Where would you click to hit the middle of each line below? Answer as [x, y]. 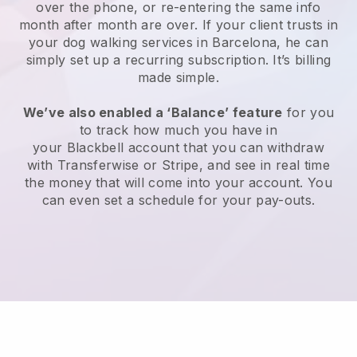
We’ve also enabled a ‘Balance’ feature [153, 113]
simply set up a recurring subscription [145, 60]
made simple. [178, 78]
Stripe [180, 165]
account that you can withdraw [224, 148]
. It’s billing [298, 60]
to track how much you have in [178, 130]
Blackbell [95, 148]
